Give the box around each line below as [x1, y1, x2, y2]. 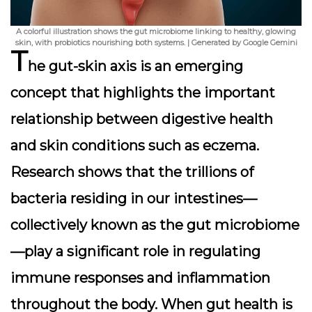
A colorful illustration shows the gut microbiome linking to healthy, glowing [16, 26, 296, 36]
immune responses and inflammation [10, 270, 270, 286]
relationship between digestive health [10, 111, 273, 127]
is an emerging [136, 58, 243, 75]
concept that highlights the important [10, 84, 275, 101]
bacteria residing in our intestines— [10, 190, 257, 207]
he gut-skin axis [28, 58, 136, 75]
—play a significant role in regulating [10, 243, 260, 260]
